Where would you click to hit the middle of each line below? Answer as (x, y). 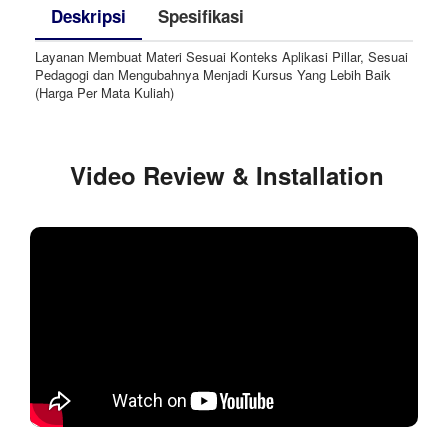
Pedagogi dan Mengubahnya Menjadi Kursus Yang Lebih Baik (213, 74)
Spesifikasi (201, 15)
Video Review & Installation (226, 174)
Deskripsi (88, 15)
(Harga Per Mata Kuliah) (104, 92)
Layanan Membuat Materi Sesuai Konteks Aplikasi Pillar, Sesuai (221, 56)
